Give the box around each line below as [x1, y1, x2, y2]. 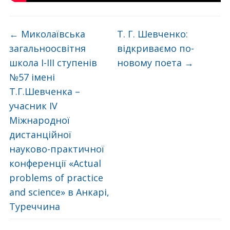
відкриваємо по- [117, 42, 195, 54]
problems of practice [9, 171, 103, 184]
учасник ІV [9, 100, 57, 112]
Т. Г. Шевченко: [117, 28, 188, 40]
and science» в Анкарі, [9, 186, 109, 198]
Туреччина [9, 200, 60, 213]
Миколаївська [18, 28, 85, 40]
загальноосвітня [9, 42, 86, 54]
